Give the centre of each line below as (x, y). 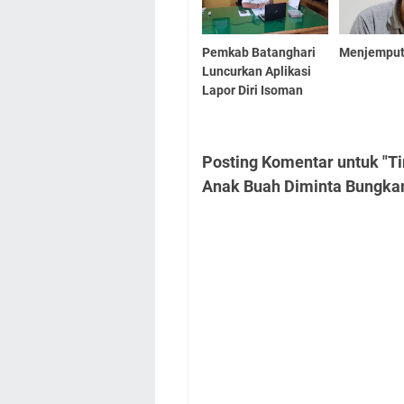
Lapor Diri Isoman (252, 90)
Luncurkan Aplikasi (257, 71)
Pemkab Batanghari (259, 52)
